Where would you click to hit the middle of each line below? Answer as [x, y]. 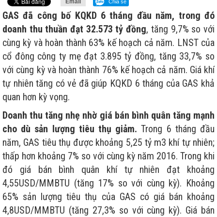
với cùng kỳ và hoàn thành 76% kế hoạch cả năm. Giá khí [108, 70]
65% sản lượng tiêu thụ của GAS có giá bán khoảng [108, 196]
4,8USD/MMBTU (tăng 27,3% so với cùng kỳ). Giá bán [108, 210]
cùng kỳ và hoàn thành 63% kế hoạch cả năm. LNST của [108, 42]
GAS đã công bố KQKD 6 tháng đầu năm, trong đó [108, 15]
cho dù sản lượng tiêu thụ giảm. [70, 129]
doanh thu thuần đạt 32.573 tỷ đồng [75, 29]
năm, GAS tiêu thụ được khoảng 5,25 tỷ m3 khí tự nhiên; [108, 142]
